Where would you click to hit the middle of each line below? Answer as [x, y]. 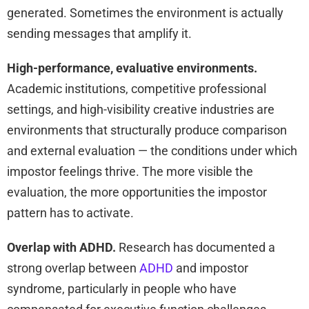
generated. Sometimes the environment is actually [145, 12]
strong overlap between [73, 268]
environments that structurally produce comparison [147, 130]
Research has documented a [196, 247]
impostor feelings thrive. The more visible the [130, 171]
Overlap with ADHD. [61, 247]
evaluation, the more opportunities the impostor [137, 192]
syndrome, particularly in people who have [122, 288]
